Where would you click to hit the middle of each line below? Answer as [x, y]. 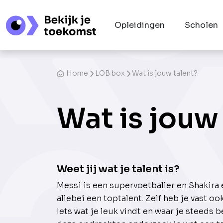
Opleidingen [140, 25]
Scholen [202, 25]
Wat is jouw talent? [165, 73]
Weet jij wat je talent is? [118, 169]
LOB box [110, 73]
